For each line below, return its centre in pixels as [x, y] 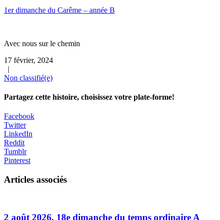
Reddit [14, 143]
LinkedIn [18, 134]
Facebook [19, 116]
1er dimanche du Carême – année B [59, 10]
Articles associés [35, 179]
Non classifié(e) [28, 78]
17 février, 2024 [28, 60]
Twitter [15, 125]
